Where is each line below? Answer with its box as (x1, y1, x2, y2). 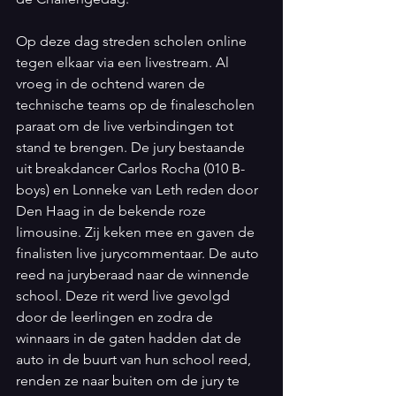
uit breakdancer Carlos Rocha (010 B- (16, 160, 245, 177)
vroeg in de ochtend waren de (16, 75, 209, 92)
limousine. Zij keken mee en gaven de (16, 224, 258, 240)
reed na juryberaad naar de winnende (16, 266, 253, 283)
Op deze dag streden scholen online (16, 33, 250, 49)
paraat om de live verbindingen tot (16, 118, 237, 134)
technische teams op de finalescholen (16, 96, 258, 113)
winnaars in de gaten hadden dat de (16, 330, 245, 346)
